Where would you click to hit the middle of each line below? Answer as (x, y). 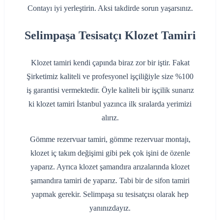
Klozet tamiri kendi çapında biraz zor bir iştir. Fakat (110, 62)
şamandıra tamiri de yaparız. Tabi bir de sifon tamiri (110, 180)
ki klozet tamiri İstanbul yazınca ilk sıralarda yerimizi (110, 104)
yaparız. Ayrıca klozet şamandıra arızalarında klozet (110, 166)
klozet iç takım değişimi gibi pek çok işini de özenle (110, 153)
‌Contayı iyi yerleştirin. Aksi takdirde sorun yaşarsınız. (110, 8)
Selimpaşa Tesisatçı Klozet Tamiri (110, 35)
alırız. (110, 117)
